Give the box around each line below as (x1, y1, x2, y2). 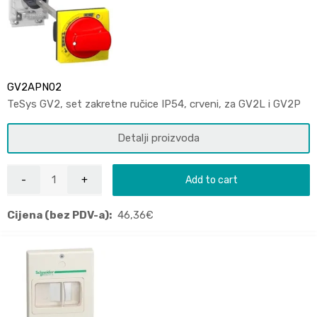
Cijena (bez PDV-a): (7, 208, 112, 221)
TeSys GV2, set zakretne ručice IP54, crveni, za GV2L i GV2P (7, 97, 301, 110)
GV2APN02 (7, 80, 62, 93)
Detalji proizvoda (117, 131, 200, 144)
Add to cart (185, 173, 238, 185)
